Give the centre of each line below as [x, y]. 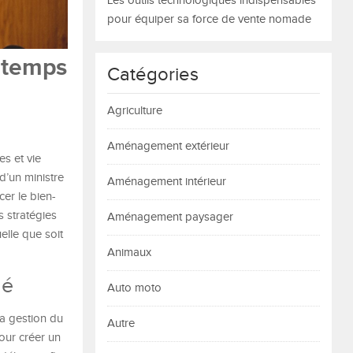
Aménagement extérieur [168, 146]
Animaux [129, 253]
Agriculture [135, 111]
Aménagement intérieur [167, 182]
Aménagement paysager [170, 217]
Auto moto [134, 288]
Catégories [153, 75]
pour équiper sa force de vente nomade [209, 19]
